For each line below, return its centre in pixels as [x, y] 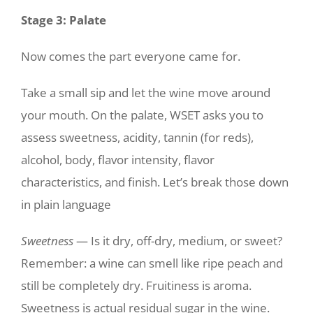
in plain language [66, 204]
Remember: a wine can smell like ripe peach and [152, 263]
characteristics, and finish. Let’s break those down [155, 182]
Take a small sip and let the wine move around [146, 93]
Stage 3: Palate [64, 20]
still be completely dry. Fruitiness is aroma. [136, 285]
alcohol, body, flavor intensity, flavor [118, 160]
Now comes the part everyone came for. [131, 56]
